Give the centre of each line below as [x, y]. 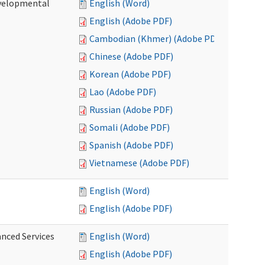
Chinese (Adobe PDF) [131, 56]
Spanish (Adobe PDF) [131, 145]
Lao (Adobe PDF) [123, 92]
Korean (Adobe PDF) [130, 74]
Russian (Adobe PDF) [131, 109]
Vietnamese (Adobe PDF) [139, 163]
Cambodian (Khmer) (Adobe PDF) [156, 38]
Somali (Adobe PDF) [130, 127]
